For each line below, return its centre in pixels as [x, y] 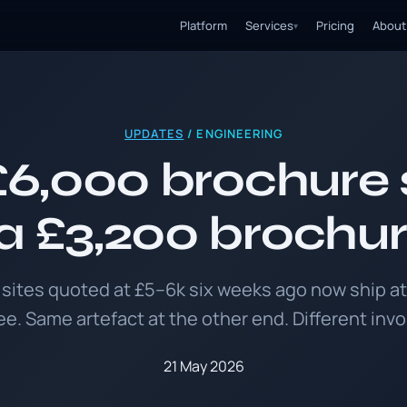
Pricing [335, 25]
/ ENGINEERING [233, 134]
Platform [203, 25]
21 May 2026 [203, 366]
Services [269, 25]
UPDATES [154, 134]
